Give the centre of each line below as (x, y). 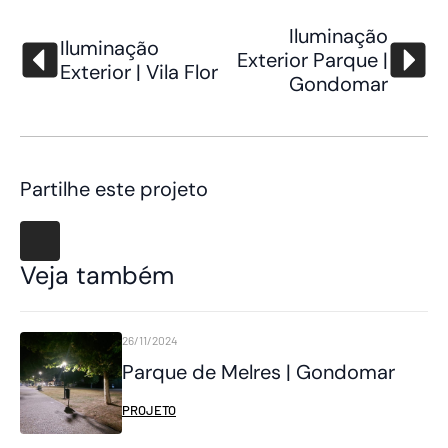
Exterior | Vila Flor (139, 72)
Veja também (97, 276)
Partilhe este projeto (114, 189)
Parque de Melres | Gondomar (258, 372)
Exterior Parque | (312, 60)
